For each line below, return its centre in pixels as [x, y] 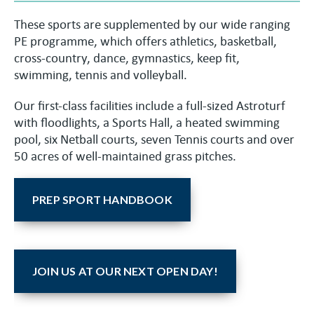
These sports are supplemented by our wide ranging [152, 23]
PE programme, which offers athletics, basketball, [145, 40]
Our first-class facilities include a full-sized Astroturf [150, 105]
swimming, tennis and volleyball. [101, 74]
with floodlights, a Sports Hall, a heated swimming [147, 122]
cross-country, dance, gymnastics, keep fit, [127, 57]
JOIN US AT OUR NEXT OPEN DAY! [125, 271]
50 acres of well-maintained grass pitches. [125, 155]
